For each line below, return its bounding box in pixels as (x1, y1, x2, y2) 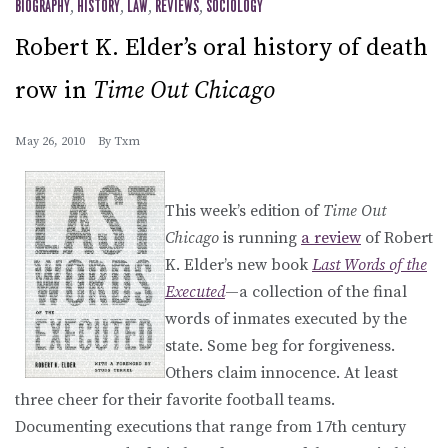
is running (219, 227, 301, 248)
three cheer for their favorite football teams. (15, 389, 335, 410)
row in (15, 75, 93, 106)
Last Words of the (312, 254, 427, 275)
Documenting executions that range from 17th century (15, 416, 406, 437)
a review (301, 227, 361, 248)
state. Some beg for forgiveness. (165, 335, 395, 356)
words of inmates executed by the (165, 308, 407, 329)
